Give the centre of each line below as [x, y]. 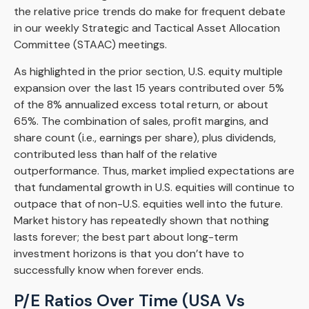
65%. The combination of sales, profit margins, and [141, 121]
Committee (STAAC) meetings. [90, 44]
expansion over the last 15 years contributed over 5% [149, 88]
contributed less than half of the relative [116, 154]
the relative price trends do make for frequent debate [150, 11]
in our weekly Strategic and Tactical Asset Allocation [147, 28]
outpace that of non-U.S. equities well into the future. [148, 204]
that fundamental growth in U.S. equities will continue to [154, 187]
